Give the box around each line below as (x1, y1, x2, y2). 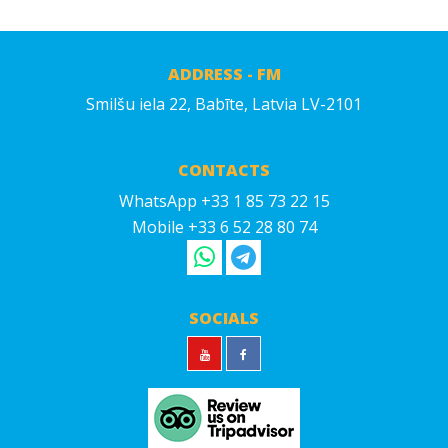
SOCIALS (189, 307, 259, 330)
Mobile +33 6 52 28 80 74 (131, 216, 317, 239)
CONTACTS (178, 159, 270, 182)
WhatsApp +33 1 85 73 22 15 (118, 190, 330, 213)
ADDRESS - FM (167, 63, 281, 86)
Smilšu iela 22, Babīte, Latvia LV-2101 (86, 93, 362, 116)
